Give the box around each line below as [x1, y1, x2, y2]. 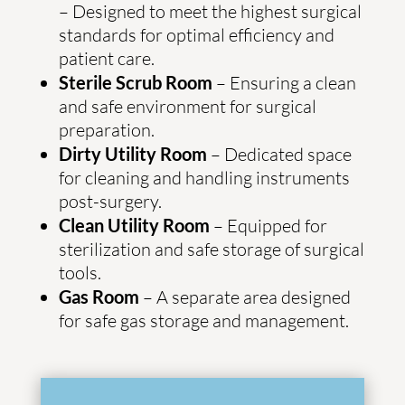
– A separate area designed [138, 286, 351, 308]
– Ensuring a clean [212, 71, 356, 94]
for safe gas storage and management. [58, 309, 349, 332]
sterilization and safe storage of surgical [58, 238, 364, 260]
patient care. [58, 47, 155, 70]
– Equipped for [209, 214, 327, 237]
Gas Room [58, 286, 139, 307]
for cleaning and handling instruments [58, 166, 350, 189]
